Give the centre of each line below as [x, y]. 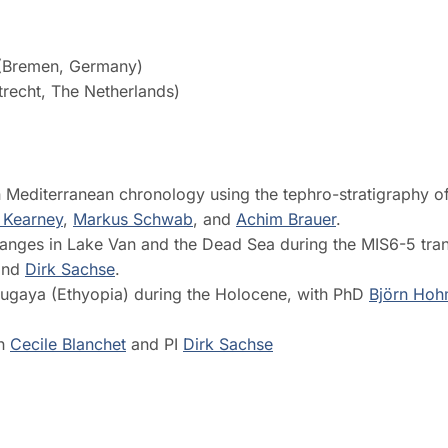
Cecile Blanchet [68, 343]
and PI [154, 343]
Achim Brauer [286, 218]
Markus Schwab [133, 218]
